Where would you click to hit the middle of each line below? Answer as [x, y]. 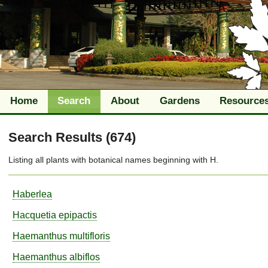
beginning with [180, 160]
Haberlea [32, 194]
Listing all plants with [48, 160]
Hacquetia [34, 215]
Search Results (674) [72, 137]
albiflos [85, 257]
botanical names [120, 160]
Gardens [179, 101]
